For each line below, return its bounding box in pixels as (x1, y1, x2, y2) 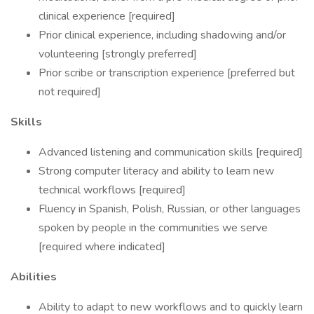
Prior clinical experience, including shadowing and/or (39, 27, 286, 43)
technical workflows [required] (39, 182, 186, 198)
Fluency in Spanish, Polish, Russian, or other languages (39, 201, 301, 217)
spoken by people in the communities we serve (39, 220, 268, 235)
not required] (39, 84, 101, 100)
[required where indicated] (39, 239, 165, 254)
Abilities (11, 269, 57, 285)
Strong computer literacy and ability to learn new (39, 163, 274, 179)
